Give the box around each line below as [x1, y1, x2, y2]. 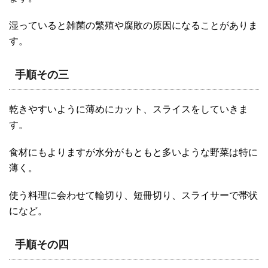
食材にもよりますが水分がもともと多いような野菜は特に [9, 147, 258, 158]
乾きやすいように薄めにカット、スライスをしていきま [9, 104, 248, 115]
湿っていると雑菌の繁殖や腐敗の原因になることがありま [9, 20, 258, 31]
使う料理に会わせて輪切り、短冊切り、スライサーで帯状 [9, 190, 258, 201]
